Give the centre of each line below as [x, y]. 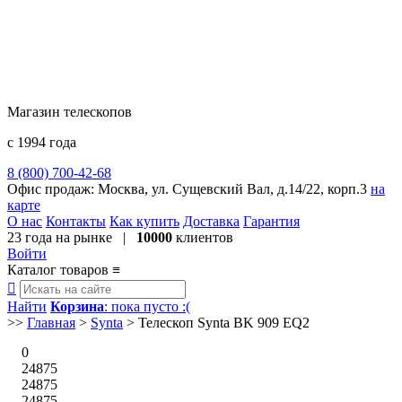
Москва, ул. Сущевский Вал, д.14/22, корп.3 [232, 189]
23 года [30, 237]
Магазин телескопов [70, 112]
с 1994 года [42, 142]
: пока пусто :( [147, 306]
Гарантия [271, 221]
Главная [51, 323]
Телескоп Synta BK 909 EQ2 [224, 323]
